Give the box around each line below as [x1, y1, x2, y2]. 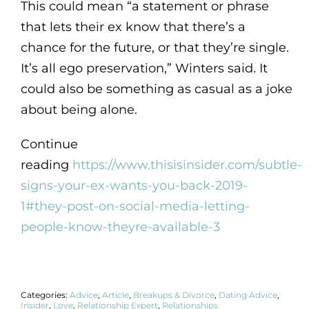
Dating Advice [218, 289, 277, 300]
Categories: [20, 289, 70, 300]
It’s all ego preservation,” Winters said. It [20, 60, 268, 76]
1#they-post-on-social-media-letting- [20, 198, 250, 214]
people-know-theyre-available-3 [20, 219, 220, 235]
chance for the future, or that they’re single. [20, 39, 289, 55]
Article [101, 289, 129, 300]
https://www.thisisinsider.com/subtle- [72, 157, 302, 172]
